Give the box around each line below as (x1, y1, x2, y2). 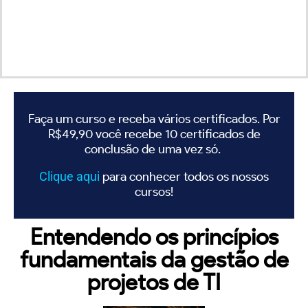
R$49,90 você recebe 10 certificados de (47, 126, 261, 142)
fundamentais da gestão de (19, 245, 289, 273)
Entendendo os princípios (30, 222, 278, 250)
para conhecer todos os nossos (102, 168, 269, 184)
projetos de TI (87, 267, 221, 296)
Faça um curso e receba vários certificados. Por (27, 111, 280, 126)
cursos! (135, 184, 173, 199)
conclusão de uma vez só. (85, 141, 223, 157)
